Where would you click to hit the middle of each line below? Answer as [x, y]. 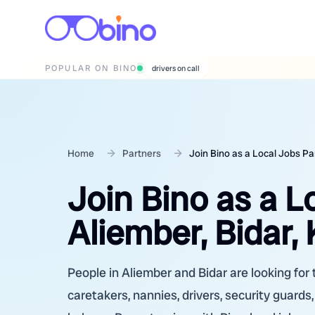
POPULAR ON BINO [91, 68]
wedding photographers [192, 69]
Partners [142, 153]
